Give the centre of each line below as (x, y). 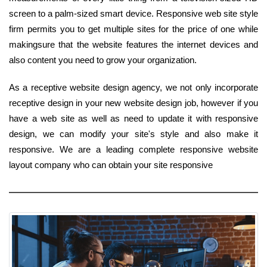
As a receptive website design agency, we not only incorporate (133, 87)
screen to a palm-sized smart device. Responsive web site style (133, 13)
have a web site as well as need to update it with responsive (133, 118)
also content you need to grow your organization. (103, 60)
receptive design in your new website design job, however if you (133, 103)
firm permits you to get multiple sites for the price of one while (133, 29)
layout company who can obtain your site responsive (111, 164)
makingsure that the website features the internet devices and (133, 44)
